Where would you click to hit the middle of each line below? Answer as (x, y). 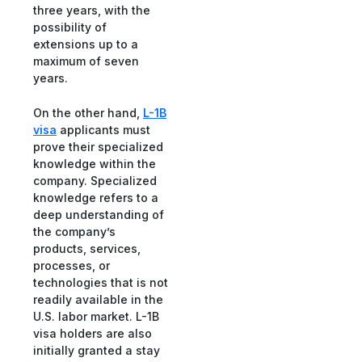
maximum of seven (86, 61)
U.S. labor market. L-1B (96, 317)
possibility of (70, 27)
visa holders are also (93, 334)
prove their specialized (98, 147)
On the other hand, (88, 113)
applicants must (103, 130)
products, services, (87, 249)
